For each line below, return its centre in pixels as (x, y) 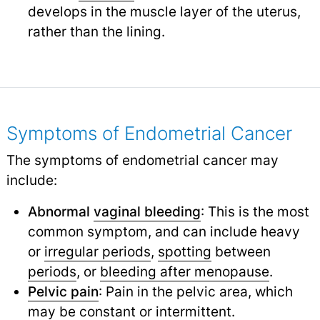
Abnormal (60, 211)
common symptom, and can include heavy (164, 231)
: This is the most (255, 211)
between (241, 251)
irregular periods (97, 251)
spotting (184, 251)
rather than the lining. (96, 31)
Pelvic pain (63, 291)
